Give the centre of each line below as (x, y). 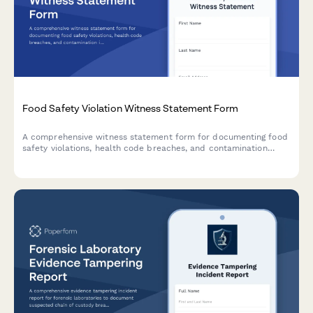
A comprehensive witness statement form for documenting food (155, 137)
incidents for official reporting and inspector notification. (141, 160)
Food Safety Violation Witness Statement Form (131, 108)
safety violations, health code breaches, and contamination (145, 148)
